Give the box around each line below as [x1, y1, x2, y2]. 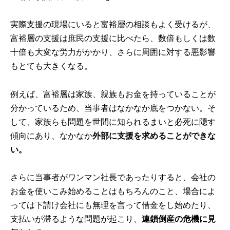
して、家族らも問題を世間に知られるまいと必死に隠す [10, 117, 216, 126]
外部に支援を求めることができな [92, 131, 216, 140]
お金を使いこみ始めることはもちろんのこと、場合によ [10, 186, 216, 196]
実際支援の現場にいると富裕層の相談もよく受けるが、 [10, 20, 216, 29]
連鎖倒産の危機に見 [142, 214, 216, 223]
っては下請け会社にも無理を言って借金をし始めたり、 [10, 200, 216, 209]
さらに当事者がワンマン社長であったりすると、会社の [10, 172, 216, 182]
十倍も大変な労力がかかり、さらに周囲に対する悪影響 [10, 48, 216, 57]
